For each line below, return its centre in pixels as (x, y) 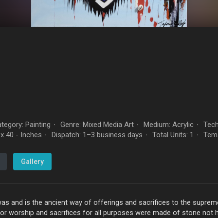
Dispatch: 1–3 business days (96, 135)
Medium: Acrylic (168, 125)
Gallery (32, 162)
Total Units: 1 (172, 135)
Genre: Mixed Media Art (96, 125)
